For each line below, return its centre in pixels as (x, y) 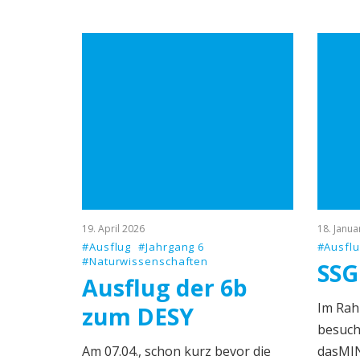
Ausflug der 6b (165, 288)
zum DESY (138, 317)
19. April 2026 (113, 229)
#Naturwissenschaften (145, 261)
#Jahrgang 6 (172, 247)
